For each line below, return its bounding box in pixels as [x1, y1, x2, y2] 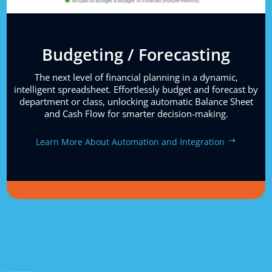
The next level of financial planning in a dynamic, [34, 71, 238, 84]
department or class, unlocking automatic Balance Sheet [19, 95, 253, 108]
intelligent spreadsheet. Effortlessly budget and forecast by [14, 83, 258, 96]
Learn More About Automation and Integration [36, 135, 225, 148]
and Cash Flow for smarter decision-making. [44, 107, 228, 120]
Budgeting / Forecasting [42, 43, 230, 66]
